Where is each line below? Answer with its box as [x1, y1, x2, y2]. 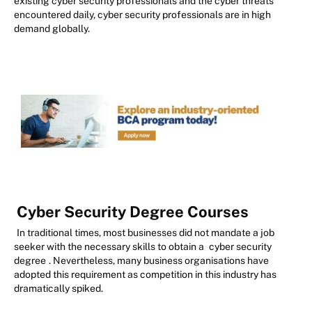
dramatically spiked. [14, 283, 103, 295]
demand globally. [14, 22, 92, 34]
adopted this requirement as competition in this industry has [14, 269, 276, 281]
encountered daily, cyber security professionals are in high [14, 8, 271, 20]
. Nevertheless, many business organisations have [49, 255, 269, 267]
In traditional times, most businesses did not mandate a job [17, 227, 274, 239]
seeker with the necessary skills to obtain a [14, 241, 206, 253]
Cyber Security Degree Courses [17, 203, 252, 221]
